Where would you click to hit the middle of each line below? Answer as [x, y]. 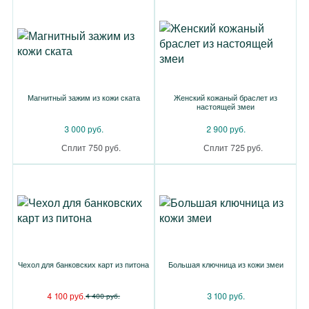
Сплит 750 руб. [91, 147]
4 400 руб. [103, 296]
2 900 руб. [226, 129]
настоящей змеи [226, 106]
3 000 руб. [83, 129]
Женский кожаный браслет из [226, 97]
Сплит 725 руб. [233, 147]
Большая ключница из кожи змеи [226, 264]
